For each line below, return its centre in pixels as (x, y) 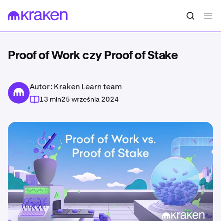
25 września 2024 (90, 99)
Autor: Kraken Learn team (76, 87)
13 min (50, 99)
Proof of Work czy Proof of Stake (93, 56)
